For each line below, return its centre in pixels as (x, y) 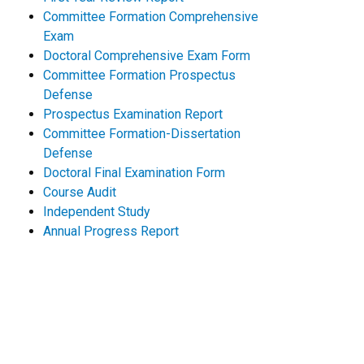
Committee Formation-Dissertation (141, 134)
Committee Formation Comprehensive (150, 17)
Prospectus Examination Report (132, 114)
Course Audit (79, 192)
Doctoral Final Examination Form (134, 173)
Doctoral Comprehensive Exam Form (146, 56)
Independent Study (98, 212)
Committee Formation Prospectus (139, 75)
